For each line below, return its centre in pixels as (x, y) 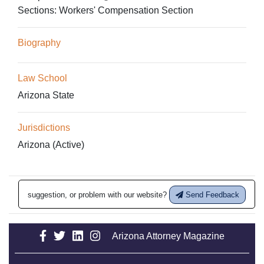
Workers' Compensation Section (126, 10)
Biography (39, 42)
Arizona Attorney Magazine (169, 236)
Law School (42, 78)
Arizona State (46, 95)
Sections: (38, 10)
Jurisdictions (44, 127)
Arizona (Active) (51, 144)
